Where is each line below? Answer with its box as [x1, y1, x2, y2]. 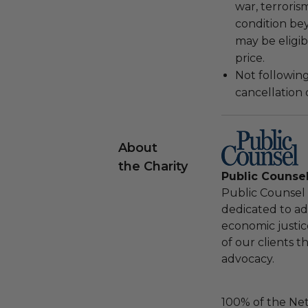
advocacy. [221, 252, 274, 265]
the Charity [118, 159, 188, 174]
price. [235, 52, 265, 65]
